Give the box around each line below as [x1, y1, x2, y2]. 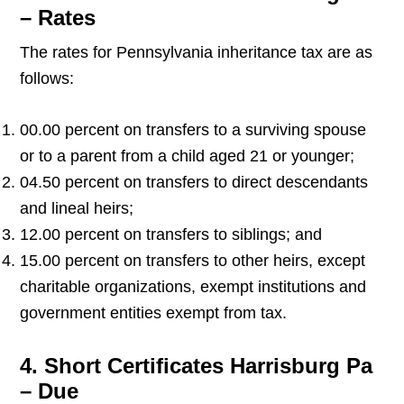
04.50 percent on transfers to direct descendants [20, 173, 369, 192]
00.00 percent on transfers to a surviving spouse [20, 121, 367, 140]
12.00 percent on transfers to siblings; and [20, 225, 323, 244]
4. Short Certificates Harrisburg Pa [20, 353, 373, 379]
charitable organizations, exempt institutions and [20, 278, 367, 297]
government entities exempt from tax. [20, 304, 288, 323]
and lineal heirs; [20, 199, 134, 218]
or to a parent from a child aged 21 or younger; [20, 147, 355, 166]
